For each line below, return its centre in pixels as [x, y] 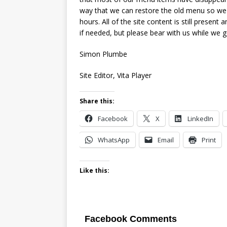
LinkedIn [200, 118]
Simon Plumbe [103, 54]
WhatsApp [114, 140]
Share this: [97, 101]
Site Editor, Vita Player [116, 75]
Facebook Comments [131, 219]
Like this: [94, 170]
